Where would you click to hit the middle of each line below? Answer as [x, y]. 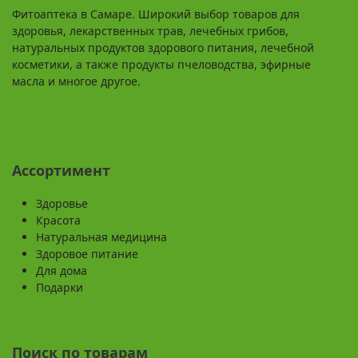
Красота [58, 221]
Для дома [62, 271]
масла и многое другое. [76, 82]
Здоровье [62, 204]
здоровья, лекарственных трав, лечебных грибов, [150, 31]
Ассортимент [61, 171]
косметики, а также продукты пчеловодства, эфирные [161, 65]
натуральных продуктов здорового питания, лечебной [163, 48]
